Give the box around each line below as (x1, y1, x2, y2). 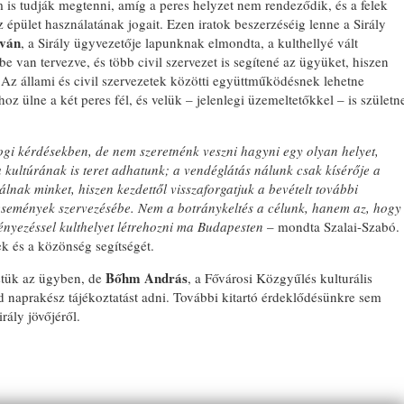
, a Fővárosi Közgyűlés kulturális (188, 269, 372, 287)
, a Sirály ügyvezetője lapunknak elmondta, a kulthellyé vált (21, 33, 358, 51)
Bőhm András (106, 268, 188, 288)
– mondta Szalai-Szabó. (263, 217, 399, 235)
